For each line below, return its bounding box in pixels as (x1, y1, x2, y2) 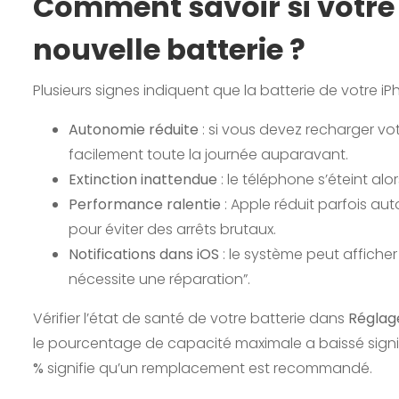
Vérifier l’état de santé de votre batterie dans (33, 307, 348, 329)
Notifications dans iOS (69, 243, 219, 265)
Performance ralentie (69, 193, 221, 215)
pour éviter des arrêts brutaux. (69, 218, 276, 240)
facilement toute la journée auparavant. (69, 143, 348, 165)
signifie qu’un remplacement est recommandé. (44, 357, 372, 379)
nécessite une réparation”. (69, 268, 250, 289)
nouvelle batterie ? (33, 28, 305, 69)
